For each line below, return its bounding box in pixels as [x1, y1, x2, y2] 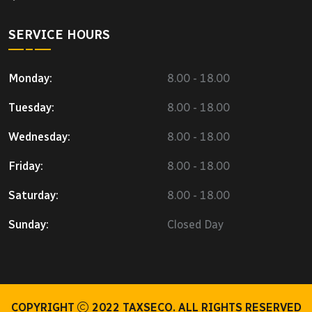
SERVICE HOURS [8, 26, 110, 42]
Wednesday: [8, 130, 70, 143]
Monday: [8, 71, 52, 85]
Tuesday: [8, 100, 54, 114]
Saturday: [8, 188, 58, 202]
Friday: [8, 159, 43, 173]
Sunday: [8, 217, 49, 231]
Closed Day [167, 217, 224, 231]
